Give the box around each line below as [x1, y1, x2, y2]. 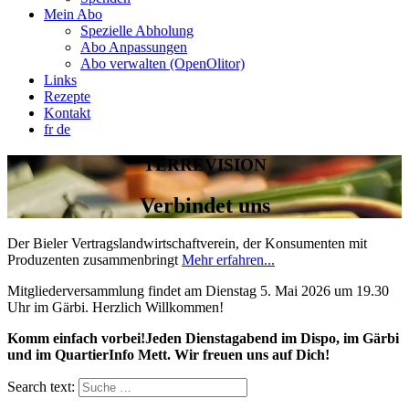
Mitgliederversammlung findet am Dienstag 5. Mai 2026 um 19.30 [7, 283, 389, 299]
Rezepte [44, 88, 90, 104]
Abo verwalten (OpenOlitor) [80, 55, 245, 71]
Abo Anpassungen [80, 38, 187, 55]
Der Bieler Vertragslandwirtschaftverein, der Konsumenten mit [7, 236, 367, 252]
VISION [204, 154, 267, 174]
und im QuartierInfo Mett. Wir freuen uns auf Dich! [7, 347, 330, 363]
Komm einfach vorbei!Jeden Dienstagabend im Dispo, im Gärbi [7, 330, 399, 347]
